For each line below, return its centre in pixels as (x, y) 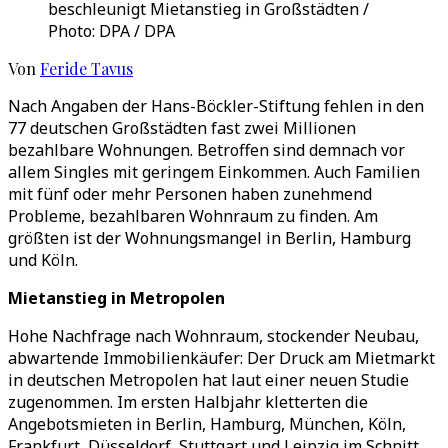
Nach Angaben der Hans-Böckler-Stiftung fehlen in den (216, 106)
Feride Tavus (86, 68)
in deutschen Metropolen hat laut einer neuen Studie (208, 380)
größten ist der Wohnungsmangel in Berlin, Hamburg (209, 238)
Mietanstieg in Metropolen (116, 298)
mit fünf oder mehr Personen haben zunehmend (190, 194)
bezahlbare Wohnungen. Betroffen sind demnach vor (206, 150)
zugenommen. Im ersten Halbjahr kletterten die (188, 402)
